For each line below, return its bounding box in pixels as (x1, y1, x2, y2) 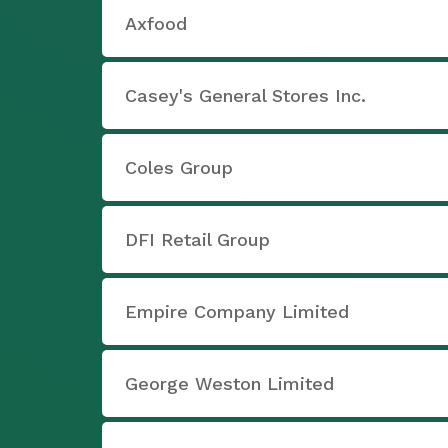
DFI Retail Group (125, 229, 270, 250)
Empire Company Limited (125, 301, 349, 322)
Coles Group (125, 157, 233, 178)
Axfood (125, 13, 187, 34)
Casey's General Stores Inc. (125, 85, 366, 106)
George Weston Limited (125, 373, 334, 394)
